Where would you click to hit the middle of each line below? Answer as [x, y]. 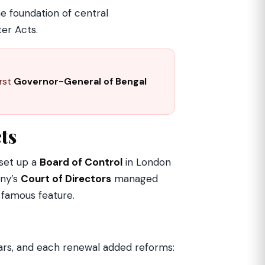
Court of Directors [66, 179]
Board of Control [81, 162]
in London [147, 162]
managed [135, 179]
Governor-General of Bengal [80, 82]
